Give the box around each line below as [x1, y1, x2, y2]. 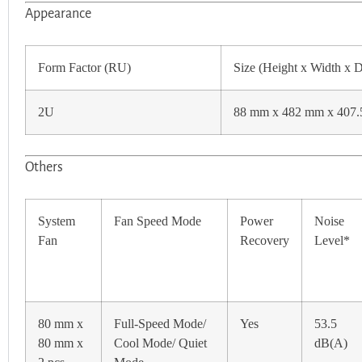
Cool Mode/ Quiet [114, 335, 207, 351]
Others [25, 159, 63, 175]
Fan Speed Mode [114, 213, 201, 229]
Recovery [240, 233, 289, 248]
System [38, 213, 75, 229]
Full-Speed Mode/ [114, 316, 206, 331]
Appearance [25, 6, 91, 21]
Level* [314, 233, 350, 248]
